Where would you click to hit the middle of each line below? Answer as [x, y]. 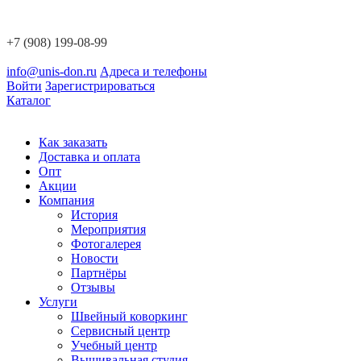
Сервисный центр [120, 331]
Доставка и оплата [89, 157]
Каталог [29, 100]
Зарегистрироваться [100, 86]
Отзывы [93, 287]
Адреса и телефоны [154, 71]
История [94, 215]
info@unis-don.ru [52, 71]
